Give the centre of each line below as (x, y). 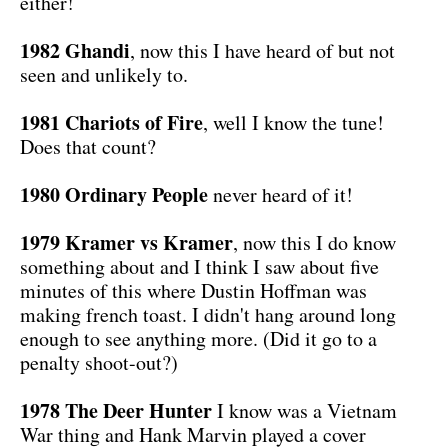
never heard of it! (280, 194)
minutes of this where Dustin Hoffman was (193, 290)
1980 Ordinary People (114, 194)
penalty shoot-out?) (99, 362)
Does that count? (88, 146)
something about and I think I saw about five (199, 266)
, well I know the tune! (293, 122)
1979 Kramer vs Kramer (126, 242)
